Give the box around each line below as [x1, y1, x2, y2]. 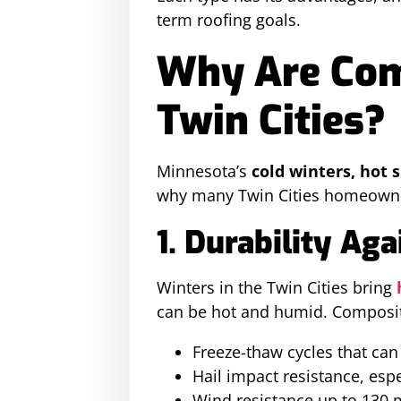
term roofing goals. [157, 9, 301, 30]
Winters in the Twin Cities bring [157, 277, 397, 298]
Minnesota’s [157, 160, 252, 182]
